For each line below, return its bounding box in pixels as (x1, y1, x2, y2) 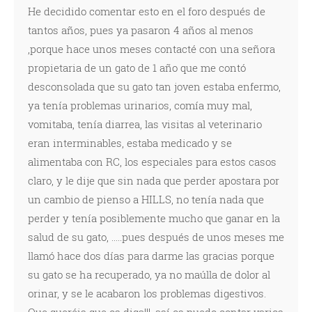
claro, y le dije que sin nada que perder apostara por (28, 173, 279, 187)
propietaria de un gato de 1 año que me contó (28, 61, 246, 75)
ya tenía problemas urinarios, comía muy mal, (28, 98, 252, 112)
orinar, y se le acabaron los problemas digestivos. (28, 286, 266, 300)
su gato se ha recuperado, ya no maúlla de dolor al (28, 267, 270, 281)
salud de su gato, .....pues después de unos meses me (28, 230, 284, 244)
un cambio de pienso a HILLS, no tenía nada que (28, 192, 264, 206)
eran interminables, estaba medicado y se (28, 136, 232, 150)
